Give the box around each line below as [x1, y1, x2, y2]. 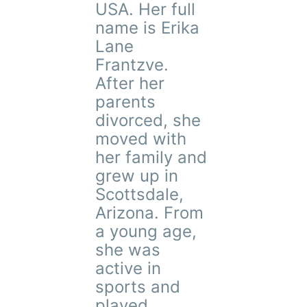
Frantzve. [95, 55, 169, 75]
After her [95, 73, 165, 93]
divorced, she [95, 110, 201, 130]
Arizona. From [95, 203, 204, 223]
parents [95, 92, 156, 112]
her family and [95, 147, 208, 167]
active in [95, 258, 162, 278]
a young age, [95, 221, 197, 241]
